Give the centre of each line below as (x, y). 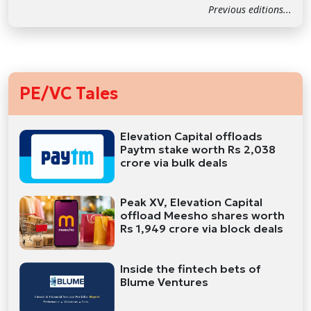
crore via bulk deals (174, 162)
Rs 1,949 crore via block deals (202, 229)
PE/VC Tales (69, 93)
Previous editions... (250, 9)
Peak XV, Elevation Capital (192, 202)
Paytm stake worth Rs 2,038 (198, 149)
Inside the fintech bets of (191, 268)
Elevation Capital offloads (192, 136)
